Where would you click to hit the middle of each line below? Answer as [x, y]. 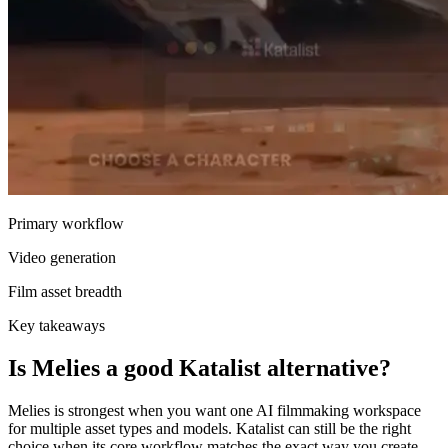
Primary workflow [66, 224]
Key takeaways [56, 326]
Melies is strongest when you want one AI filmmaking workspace [214, 411]
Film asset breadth [65, 292]
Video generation [62, 258]
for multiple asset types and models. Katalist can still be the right [209, 429]
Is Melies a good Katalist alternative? [199, 368]
